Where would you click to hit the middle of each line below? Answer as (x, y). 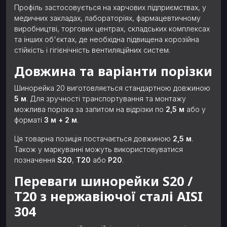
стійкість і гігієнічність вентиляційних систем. (92, 50)
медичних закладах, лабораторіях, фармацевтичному (107, 18)
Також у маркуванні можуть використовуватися (99, 149)
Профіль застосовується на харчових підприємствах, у (110, 8)
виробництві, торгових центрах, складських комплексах (112, 29)
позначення (36, 160)
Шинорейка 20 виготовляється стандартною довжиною (112, 88)
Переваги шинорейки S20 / (103, 181)
